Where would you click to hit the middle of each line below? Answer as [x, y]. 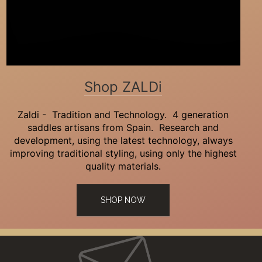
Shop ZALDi [123, 87]
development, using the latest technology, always [123, 140]
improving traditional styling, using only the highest [123, 153]
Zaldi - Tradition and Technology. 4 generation [123, 115]
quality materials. [123, 166]
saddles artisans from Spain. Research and [123, 127]
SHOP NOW [123, 200]
